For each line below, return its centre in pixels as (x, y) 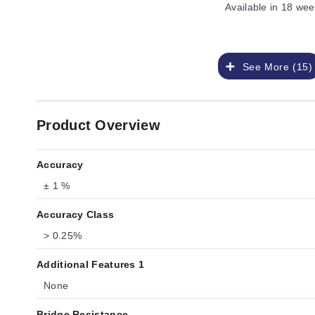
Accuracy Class (76, 214)
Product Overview (98, 125)
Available (246, 7)
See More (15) (274, 67)
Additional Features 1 (91, 264)
